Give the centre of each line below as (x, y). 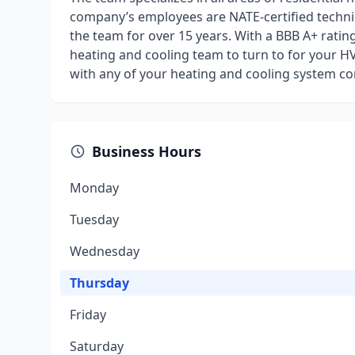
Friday (88, 315)
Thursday (99, 283)
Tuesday (94, 219)
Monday (94, 188)
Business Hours (147, 151)
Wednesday (105, 251)
